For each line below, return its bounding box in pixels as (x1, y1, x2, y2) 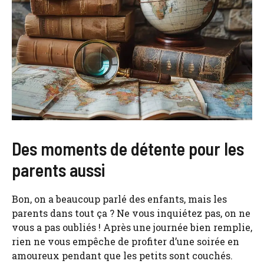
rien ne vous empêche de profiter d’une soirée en (12, 235, 239, 247)
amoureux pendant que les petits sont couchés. (12, 249, 233, 262)
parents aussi (12, 159, 105, 180)
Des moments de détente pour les (12, 137, 244, 159)
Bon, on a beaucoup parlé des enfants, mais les (12, 192, 227, 205)
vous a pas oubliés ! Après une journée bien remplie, (12, 220, 252, 233)
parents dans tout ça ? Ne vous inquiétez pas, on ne (12, 206, 250, 219)
